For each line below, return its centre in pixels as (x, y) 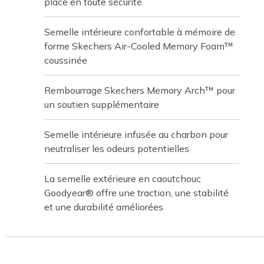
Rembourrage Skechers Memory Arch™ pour (140, 90)
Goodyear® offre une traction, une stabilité (136, 193)
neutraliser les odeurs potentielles (117, 148)
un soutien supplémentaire (102, 104)
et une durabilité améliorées (104, 207)
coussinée (66, 60)
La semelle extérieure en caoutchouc (123, 179)
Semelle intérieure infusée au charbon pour (136, 134)
